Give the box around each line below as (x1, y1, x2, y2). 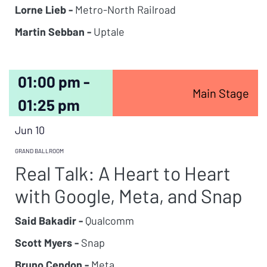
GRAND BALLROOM (15, 147, 64, 154)
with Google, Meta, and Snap (15, 184, 243, 207)
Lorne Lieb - (15, 3, 73, 16)
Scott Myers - (15, 236, 79, 249)
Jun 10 (15, 123, 45, 136)
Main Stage (192, 86, 249, 100)
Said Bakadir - (15, 214, 83, 227)
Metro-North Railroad (73, 3, 176, 16)
